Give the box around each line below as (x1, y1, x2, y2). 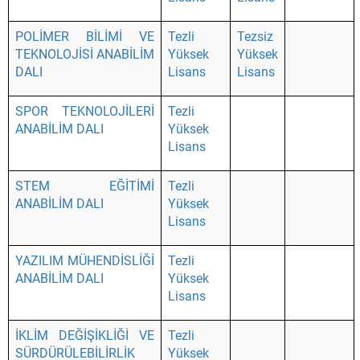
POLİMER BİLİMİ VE (15, 29, 154, 44)
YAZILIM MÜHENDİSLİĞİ (15, 253, 154, 268)
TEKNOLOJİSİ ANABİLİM (15, 47, 154, 62)
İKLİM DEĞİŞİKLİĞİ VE (15, 328, 154, 343)
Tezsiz (237, 29, 273, 44)
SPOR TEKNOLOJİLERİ (15, 104, 154, 119)
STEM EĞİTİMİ (15, 178, 154, 194)
